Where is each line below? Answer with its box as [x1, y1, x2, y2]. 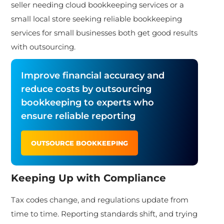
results [173, 27, 198, 37]
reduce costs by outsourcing [21, 83, 152, 94]
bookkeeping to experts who [21, 96, 154, 108]
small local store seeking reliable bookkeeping [11, 13, 182, 23]
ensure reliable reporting [21, 110, 136, 121]
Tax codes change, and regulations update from [11, 194, 189, 204]
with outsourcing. [11, 41, 76, 51]
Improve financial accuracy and [21, 69, 165, 81]
